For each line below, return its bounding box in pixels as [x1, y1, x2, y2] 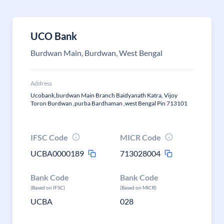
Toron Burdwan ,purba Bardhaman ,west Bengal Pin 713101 [30, 99, 187, 107]
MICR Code [120, 132, 161, 142]
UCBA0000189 [30, 148, 84, 158]
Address [30, 79, 52, 87]
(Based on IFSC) [30, 184, 65, 190]
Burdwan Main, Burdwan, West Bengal [30, 48, 162, 57]
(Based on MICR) [120, 184, 157, 190]
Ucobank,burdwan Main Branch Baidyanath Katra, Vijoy [30, 91, 177, 99]
